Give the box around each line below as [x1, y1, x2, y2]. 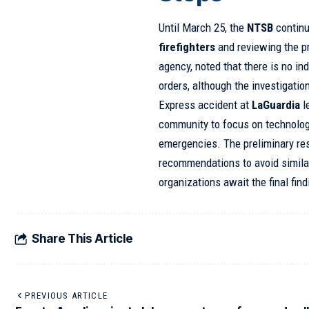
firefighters [159, 40, 216, 54]
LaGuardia [252, 98, 301, 112]
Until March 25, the [159, 21, 248, 35]
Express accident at [159, 98, 252, 112]
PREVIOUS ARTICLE [25, 290, 108, 301]
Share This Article [32, 231, 133, 246]
